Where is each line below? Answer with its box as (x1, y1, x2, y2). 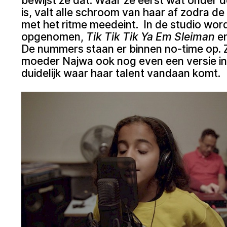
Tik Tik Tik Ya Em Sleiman (86, 30, 215, 43)
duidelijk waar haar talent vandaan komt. (21, 66, 223, 80)
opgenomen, (21, 30, 87, 43)
